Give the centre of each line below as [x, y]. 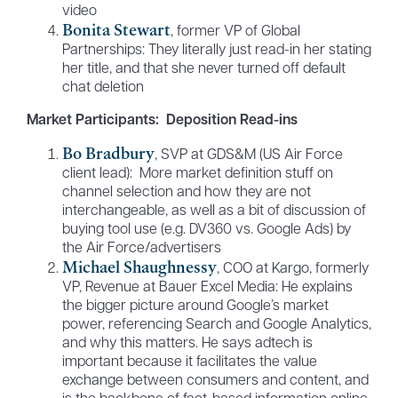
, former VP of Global [235, 32]
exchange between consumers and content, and [215, 382]
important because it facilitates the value [189, 363]
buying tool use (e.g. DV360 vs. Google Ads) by [206, 231]
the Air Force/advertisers [141, 249]
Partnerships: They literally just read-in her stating [216, 51]
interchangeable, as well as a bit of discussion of [214, 212]
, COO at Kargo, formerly [292, 270]
